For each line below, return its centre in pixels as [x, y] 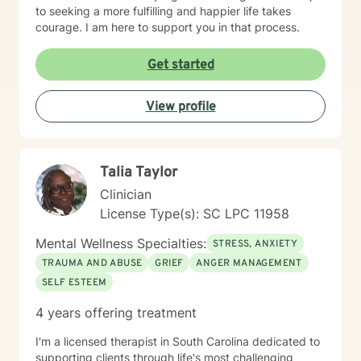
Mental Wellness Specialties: [121, 243]
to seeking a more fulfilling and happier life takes [163, 11]
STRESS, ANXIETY [255, 244]
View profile [180, 107]
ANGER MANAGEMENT [249, 263]
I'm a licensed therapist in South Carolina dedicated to [178, 341]
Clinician [126, 194]
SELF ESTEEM [75, 283]
